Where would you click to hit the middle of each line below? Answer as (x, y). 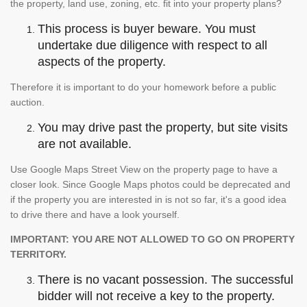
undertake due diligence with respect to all (152, 45)
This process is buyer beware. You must (147, 28)
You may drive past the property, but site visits (163, 127)
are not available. (85, 144)
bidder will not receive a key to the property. (156, 296)
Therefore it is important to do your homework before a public (143, 87)
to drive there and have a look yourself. (96, 214)
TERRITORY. (38, 254)
